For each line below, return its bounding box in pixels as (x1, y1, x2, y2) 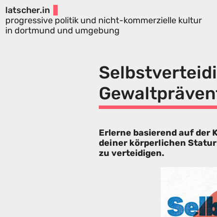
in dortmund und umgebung (5, 25, 120, 36)
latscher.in (5, 4, 50, 15)
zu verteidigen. (99, 148, 164, 159)
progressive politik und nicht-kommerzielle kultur (5, 15, 202, 26)
